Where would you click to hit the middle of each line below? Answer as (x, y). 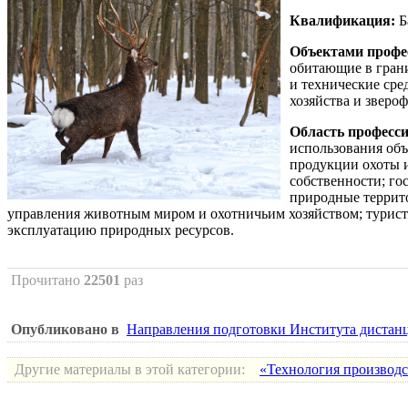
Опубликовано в (65, 329)
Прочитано (47, 280)
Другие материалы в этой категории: (130, 369)
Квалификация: (342, 20)
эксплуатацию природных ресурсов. (121, 230)
